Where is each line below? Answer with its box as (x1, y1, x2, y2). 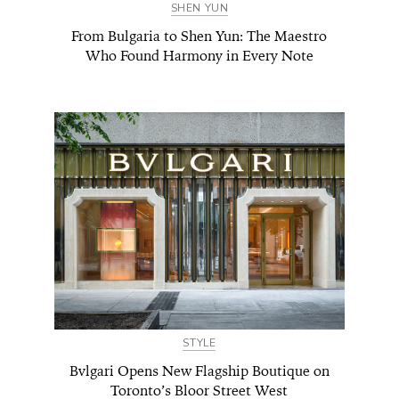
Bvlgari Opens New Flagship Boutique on (69, 361, 330, 380)
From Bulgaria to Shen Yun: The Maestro (71, 26, 328, 45)
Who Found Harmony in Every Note (85, 45, 313, 65)
